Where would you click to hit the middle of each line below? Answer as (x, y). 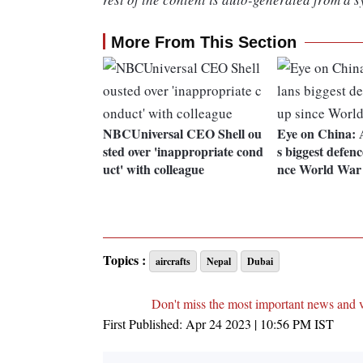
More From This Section (204, 43)
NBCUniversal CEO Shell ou (182, 134)
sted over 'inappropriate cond (183, 152)
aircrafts (173, 262)
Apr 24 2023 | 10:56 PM (248, 324)
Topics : (124, 260)
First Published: (144, 324)
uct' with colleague (154, 169)
